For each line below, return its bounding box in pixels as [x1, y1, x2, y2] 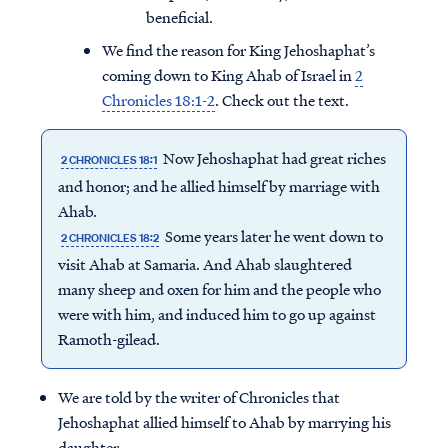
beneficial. [146, 6, 213, 29]
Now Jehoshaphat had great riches [160, 147, 387, 170]
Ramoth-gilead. [57, 328, 160, 351]
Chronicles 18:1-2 [102, 89, 215, 112]
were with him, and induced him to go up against [57, 303, 376, 326]
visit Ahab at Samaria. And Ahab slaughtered [57, 253, 352, 276]
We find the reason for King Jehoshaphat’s [102, 39, 375, 62]
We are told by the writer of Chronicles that [58, 386, 340, 409]
